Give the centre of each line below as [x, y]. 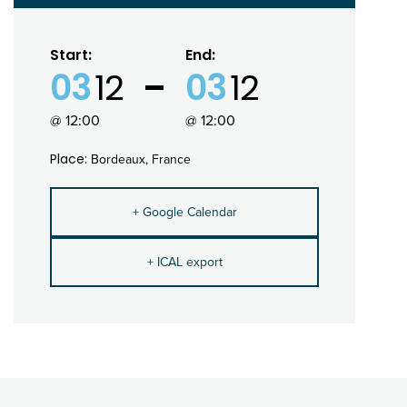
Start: [71, 55]
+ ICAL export [184, 262]
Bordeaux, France [141, 159]
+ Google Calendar [184, 212]
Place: [70, 159]
